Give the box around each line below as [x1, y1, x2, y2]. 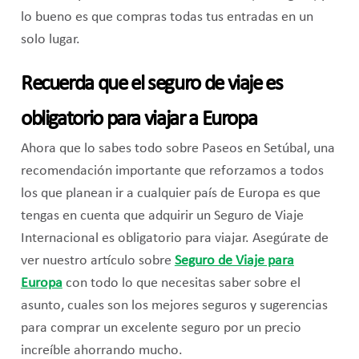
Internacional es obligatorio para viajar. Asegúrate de [20, 232, 329, 246]
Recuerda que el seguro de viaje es [20, 74, 283, 96]
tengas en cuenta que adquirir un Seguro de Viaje [20, 209, 304, 224]
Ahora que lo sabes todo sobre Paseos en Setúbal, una [20, 142, 335, 156]
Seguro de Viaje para [174, 254, 294, 268]
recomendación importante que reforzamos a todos [20, 164, 324, 179]
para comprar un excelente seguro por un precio [20, 321, 301, 336]
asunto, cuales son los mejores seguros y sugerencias [20, 299, 328, 313]
